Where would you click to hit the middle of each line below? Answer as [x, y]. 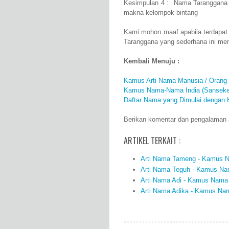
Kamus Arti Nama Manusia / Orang [175, 81]
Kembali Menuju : [152, 61]
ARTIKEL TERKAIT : [152, 141]
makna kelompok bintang [161, 13]
